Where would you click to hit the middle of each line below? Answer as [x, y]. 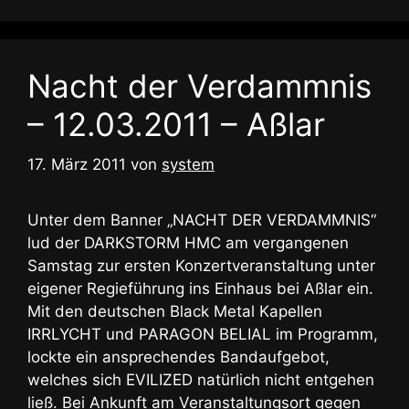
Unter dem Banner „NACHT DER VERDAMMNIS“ [202, 220]
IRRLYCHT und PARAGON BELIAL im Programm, [203, 335]
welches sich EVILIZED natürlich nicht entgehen [201, 380]
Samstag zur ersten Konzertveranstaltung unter [201, 266]
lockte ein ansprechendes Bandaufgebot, [178, 357]
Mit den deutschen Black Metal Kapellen [175, 312]
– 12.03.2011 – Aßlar [176, 124]
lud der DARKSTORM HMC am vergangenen [188, 243]
